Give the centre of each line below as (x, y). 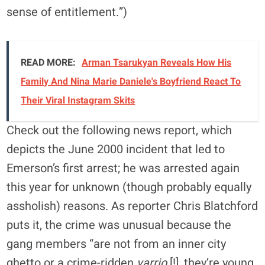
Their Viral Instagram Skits (78, 101)
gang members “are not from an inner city (117, 244)
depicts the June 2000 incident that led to (116, 149)
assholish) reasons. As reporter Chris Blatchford (132, 206)
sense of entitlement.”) (67, 12)
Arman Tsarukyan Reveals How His (157, 63)
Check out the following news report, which (119, 130)
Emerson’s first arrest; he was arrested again (123, 168)
